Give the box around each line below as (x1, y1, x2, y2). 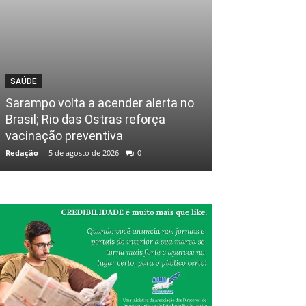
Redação (5, 148, 38, 158)
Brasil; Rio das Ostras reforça (5, 112, 165, 127)
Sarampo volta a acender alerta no (5, 96, 194, 111)
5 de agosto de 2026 (48, 148, 119, 158)
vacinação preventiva (5, 128, 123, 143)
